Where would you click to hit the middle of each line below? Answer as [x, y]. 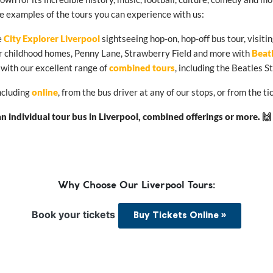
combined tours [142, 67]
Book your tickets [73, 214]
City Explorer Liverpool [52, 38]
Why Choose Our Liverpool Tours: [136, 185]
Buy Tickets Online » [180, 215]
